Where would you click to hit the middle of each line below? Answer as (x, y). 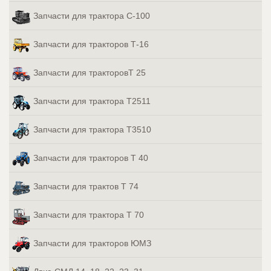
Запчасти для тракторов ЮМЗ (92, 243)
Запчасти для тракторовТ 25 (90, 73)
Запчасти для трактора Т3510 (92, 130)
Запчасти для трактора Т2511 (92, 101)
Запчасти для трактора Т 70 (89, 215)
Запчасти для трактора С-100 (92, 16)
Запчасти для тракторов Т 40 (91, 158)
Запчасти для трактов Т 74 (86, 187)
